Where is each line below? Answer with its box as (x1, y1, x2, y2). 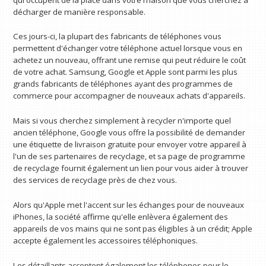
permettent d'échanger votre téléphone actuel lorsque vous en (13, 43, 243, 54)
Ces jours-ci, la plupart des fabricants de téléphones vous (13, 31, 222, 42)
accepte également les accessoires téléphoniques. (13, 235, 198, 246)
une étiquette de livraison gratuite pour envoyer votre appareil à (13, 139, 247, 150)
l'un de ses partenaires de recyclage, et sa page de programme (13, 151, 246, 162)
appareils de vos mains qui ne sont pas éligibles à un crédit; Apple (13, 223, 253, 234)
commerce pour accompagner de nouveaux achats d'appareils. (13, 90, 246, 102)
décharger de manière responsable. (13, 6, 146, 17)
